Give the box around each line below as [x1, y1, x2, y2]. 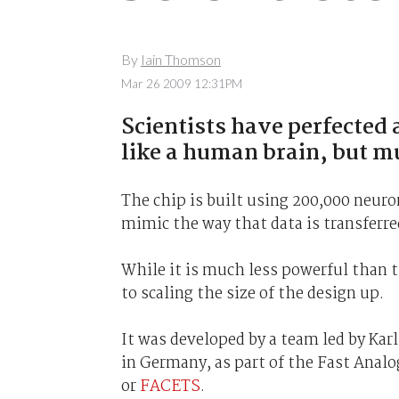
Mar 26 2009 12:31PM [120, 76, 242, 91]
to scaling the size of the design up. [120, 281, 384, 306]
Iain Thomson [140, 51, 221, 69]
